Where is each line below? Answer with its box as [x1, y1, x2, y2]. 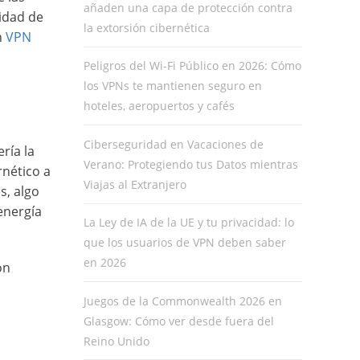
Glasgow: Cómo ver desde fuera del [83, 313, 274, 329]
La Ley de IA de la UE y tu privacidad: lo [83, 215, 294, 231]
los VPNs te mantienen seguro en [83, 78, 262, 94]
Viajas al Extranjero [83, 176, 186, 192]
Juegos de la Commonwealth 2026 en [83, 292, 282, 309]
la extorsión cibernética [83, 20, 210, 35]
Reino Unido [83, 333, 149, 349]
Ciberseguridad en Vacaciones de [83, 136, 264, 152]
